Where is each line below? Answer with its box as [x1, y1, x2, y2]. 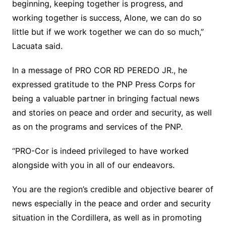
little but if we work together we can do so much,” [12, 27, 204, 37]
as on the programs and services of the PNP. [12, 122, 183, 132]
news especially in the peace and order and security [12, 198, 211, 209]
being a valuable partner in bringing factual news [12, 93, 199, 104]
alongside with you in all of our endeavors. [12, 160, 175, 171]
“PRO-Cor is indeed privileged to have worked [12, 146, 189, 156]
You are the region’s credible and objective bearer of [12, 184, 213, 195]
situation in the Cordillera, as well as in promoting [12, 212, 202, 223]
